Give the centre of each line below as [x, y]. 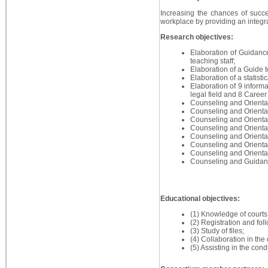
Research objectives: [197, 37]
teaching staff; [212, 61]
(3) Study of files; [217, 231]
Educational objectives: [200, 199]
